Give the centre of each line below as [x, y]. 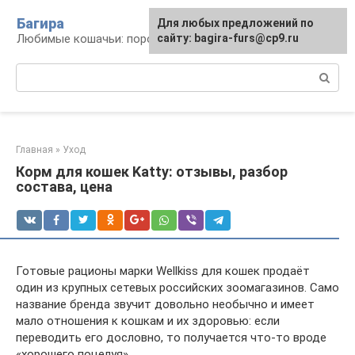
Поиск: [34, 71]
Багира [40, 23]
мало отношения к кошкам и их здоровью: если [148, 321]
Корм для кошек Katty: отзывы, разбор [152, 172]
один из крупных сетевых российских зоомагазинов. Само [177, 288]
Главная [34, 150]
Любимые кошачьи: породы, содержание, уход [145, 39]
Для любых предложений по [235, 23]
